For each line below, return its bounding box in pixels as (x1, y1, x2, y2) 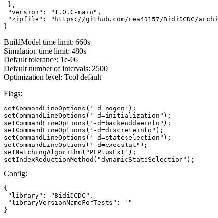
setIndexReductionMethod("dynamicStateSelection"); (4, 155, 195, 163)
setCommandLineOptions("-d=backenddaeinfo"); (4, 119, 171, 127)
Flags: (4, 89, 22, 98)
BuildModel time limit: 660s (4, 37, 90, 46)
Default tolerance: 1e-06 (4, 55, 78, 64)
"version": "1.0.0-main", (4, 8, 101, 16)
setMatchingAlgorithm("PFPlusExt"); (4, 148, 136, 156)
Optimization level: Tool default (4, 73, 101, 81)
